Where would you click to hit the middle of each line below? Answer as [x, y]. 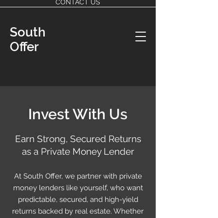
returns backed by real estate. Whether [78, 211]
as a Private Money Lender [78, 151]
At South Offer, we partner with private [78, 176]
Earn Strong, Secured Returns [78, 139]
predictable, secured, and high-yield [78, 200]
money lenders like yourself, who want [78, 188]
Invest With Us [78, 114]
